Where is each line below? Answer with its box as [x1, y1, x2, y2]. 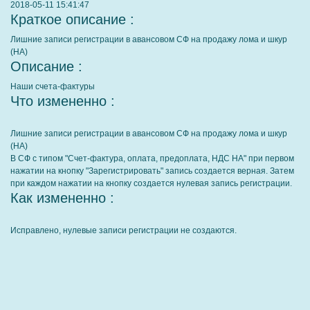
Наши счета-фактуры [10, 82, 95, 91]
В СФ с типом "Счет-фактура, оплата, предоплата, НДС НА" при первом [10, 154, 294, 163]
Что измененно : [10, 93, 115, 109]
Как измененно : [10, 190, 114, 206]
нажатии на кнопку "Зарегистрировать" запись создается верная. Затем [10, 166, 294, 176]
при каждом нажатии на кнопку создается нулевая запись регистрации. [10, 179, 292, 188]
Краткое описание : [10, 12, 134, 27]
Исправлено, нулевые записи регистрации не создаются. [10, 226, 237, 235]
